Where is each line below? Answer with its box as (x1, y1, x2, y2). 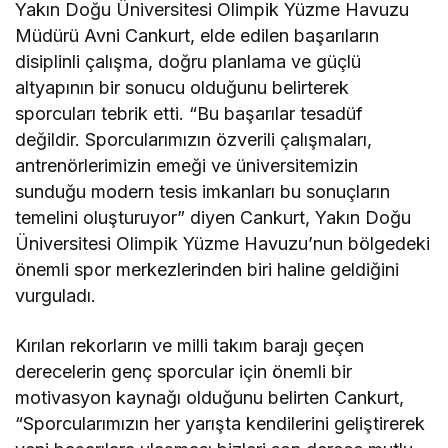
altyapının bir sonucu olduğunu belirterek (15, 76, 350, 98)
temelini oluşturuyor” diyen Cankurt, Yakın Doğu (15, 206, 412, 228)
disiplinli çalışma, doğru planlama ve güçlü (15, 50, 362, 72)
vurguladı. (15, 284, 96, 306)
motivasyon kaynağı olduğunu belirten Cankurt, (15, 386, 405, 408)
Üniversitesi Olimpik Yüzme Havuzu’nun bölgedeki (15, 232, 431, 254)
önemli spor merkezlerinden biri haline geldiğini (15, 258, 400, 280)
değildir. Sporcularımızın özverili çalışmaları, (15, 128, 373, 150)
